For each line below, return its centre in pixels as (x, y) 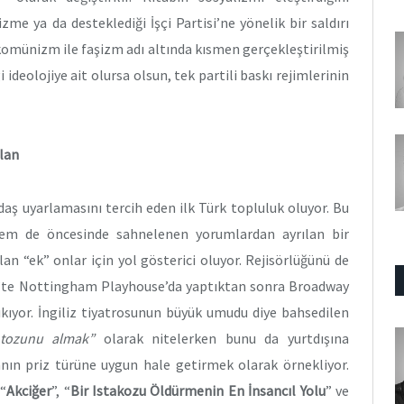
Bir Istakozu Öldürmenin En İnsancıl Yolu (197, 390)
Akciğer (29, 390)
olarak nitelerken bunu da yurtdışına (222, 338)
